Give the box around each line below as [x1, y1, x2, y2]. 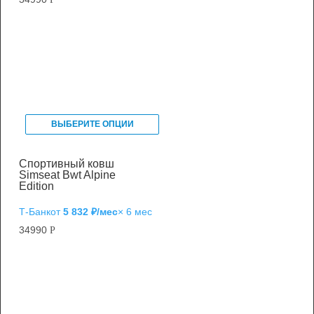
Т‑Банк [19, 205, 50, 217]
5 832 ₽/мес [63, 205, 118, 217]
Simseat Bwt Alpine [19, 168, 116, 181]
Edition [19, 179, 54, 192]
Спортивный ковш [19, 157, 114, 170]
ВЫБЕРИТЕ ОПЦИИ [50, 119, 134, 130]
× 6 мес [118, 205, 152, 217]
